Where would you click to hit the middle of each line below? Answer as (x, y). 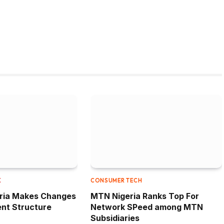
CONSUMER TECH (116, 181)
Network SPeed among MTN (147, 207)
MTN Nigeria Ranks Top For (145, 196)
